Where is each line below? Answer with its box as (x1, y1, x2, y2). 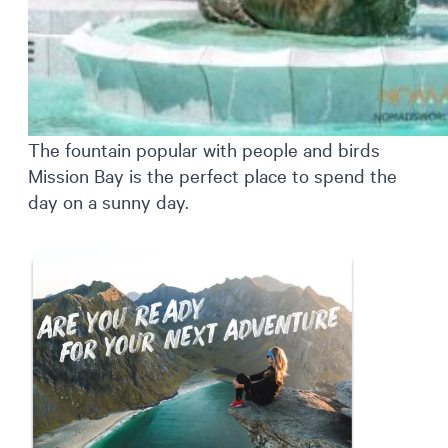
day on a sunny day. (28, 189, 189, 214)
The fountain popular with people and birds (28, 137, 380, 162)
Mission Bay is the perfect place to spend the (28, 163, 397, 188)
